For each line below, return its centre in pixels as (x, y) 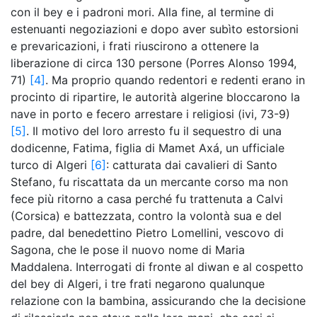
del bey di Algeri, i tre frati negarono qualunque (138, 284)
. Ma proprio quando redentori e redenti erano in (175, 80)
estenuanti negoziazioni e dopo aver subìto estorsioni (155, 29)
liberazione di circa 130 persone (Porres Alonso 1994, (154, 63)
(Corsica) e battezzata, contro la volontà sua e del (146, 216)
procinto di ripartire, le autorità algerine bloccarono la (155, 97)
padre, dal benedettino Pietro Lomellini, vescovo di (147, 233)
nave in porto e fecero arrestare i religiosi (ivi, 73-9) (150, 114)
